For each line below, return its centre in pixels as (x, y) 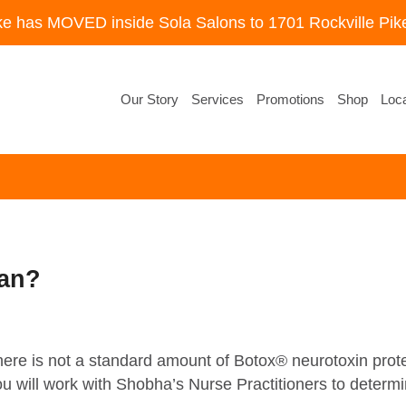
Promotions (290, 99)
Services (217, 99)
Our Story (149, 99)
